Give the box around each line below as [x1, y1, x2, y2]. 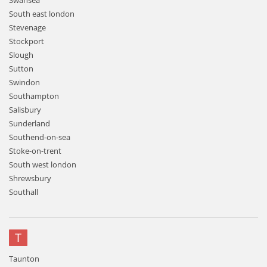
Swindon [9, 77, 40, 88]
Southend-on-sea [9, 132, 70, 142]
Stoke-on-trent [9, 145, 61, 156]
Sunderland [9, 118, 50, 129]
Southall [9, 187, 38, 197]
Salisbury [9, 104, 41, 115]
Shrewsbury [9, 173, 51, 184]
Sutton [9, 63, 33, 74]
